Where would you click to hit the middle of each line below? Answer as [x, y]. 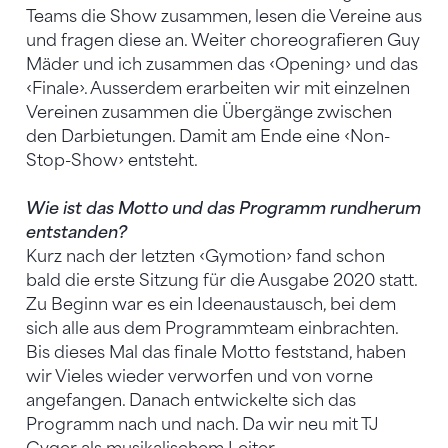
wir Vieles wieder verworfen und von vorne [199, 376]
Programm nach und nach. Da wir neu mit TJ [202, 424]
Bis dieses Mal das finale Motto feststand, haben [216, 352]
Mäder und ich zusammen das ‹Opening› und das [222, 64]
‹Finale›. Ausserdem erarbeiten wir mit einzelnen [218, 88]
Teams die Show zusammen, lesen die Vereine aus [224, 16]
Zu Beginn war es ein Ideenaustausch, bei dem [211, 304]
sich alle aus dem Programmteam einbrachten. [212, 328]
